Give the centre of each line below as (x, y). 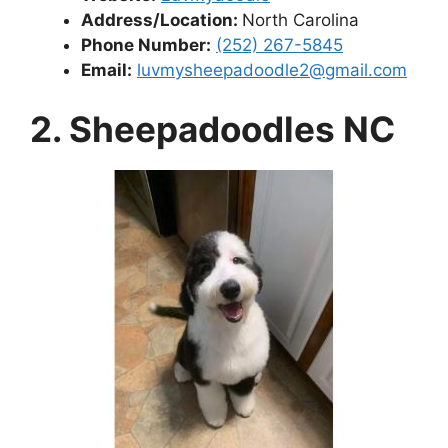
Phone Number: (146, 44)
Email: (106, 69)
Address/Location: (161, 19)
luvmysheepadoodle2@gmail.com (272, 69)
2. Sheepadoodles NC (212, 129)
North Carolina (300, 19)
